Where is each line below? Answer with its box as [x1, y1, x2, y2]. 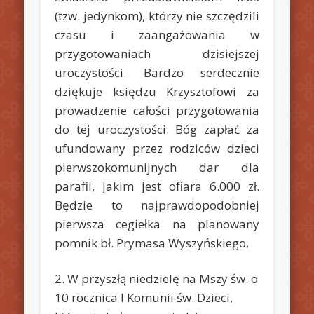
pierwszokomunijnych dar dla [55, 158, 259, 175]
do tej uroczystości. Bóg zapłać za [55, 121, 259, 137]
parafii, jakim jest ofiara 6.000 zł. [55, 177, 259, 194]
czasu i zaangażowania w [55, 26, 259, 43]
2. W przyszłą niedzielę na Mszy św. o [55, 270, 259, 287]
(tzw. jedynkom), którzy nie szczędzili [55, 7, 259, 24]
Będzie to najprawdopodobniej [55, 196, 259, 213]
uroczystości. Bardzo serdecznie [55, 64, 259, 81]
